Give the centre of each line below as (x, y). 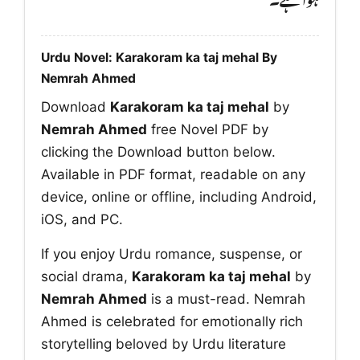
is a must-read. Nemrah (226, 299)
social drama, (86, 276)
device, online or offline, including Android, (179, 196)
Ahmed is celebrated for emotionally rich (172, 321)
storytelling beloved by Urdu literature (164, 344)
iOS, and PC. (82, 219)
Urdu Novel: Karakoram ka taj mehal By (159, 57)
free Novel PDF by (208, 129)
